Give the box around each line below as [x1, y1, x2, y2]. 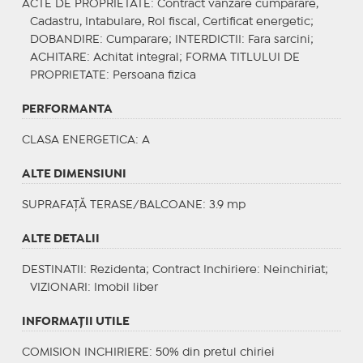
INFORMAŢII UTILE [21, 316, 130, 327]
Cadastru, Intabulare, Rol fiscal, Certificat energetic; [29, 16, 314, 27]
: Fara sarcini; [241, 34, 314, 45]
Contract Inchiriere [152, 264, 257, 275]
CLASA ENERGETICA [21, 135, 135, 145]
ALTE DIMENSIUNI [21, 169, 126, 179]
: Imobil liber [87, 282, 158, 293]
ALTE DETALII [21, 233, 100, 244]
